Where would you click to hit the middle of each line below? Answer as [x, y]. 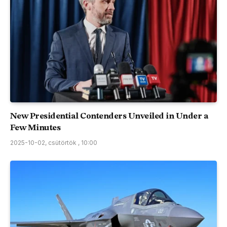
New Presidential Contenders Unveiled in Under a [109, 116]
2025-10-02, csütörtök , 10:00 [54, 142]
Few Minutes [35, 128]
